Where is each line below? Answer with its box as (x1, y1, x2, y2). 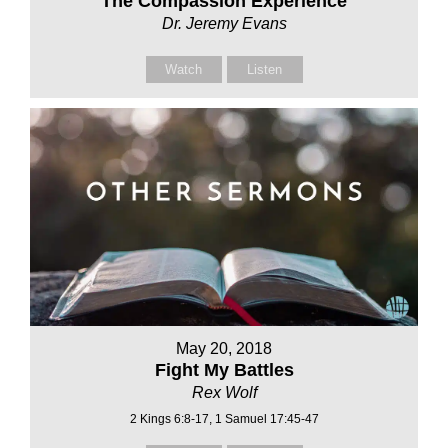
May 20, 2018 (176, 340, 272, 358)
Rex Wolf (191, 384, 257, 402)
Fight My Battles (154, 360, 294, 381)
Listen (247, 61, 282, 77)
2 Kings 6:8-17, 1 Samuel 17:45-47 (129, 412, 319, 427)
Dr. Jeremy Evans (161, 14, 287, 32)
